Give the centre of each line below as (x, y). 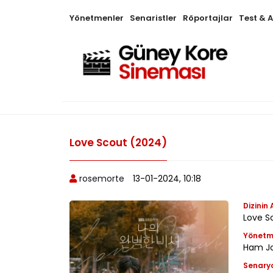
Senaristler (153, 18)
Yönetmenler (97, 18)
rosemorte (102, 178)
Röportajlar (208, 18)
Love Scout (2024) (118, 142)
